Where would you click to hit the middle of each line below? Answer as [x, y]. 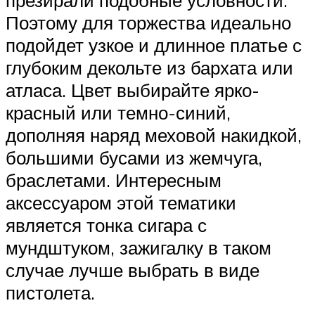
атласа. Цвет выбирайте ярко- [133, 90]
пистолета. [50, 292]
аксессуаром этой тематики [121, 202]
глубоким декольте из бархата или [149, 67]
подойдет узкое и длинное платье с [154, 45]
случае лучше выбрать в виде [133, 270]
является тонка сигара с [106, 225]
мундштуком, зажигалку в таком [139, 247]
